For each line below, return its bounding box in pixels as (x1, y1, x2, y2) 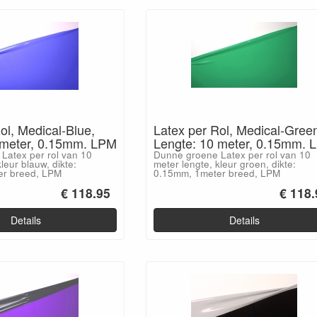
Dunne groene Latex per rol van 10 (153, 148, 311, 162)
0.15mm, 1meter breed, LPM (153, 166, 280, 180)
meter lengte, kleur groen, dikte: (153, 157, 296, 171)
